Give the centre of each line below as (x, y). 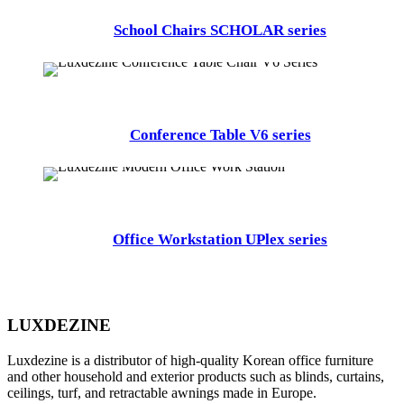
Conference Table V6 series (220, 135)
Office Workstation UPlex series (220, 240)
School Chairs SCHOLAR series (220, 31)
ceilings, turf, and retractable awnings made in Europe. (162, 392)
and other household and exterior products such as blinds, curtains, (196, 376)
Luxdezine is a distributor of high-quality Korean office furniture (190, 360)
